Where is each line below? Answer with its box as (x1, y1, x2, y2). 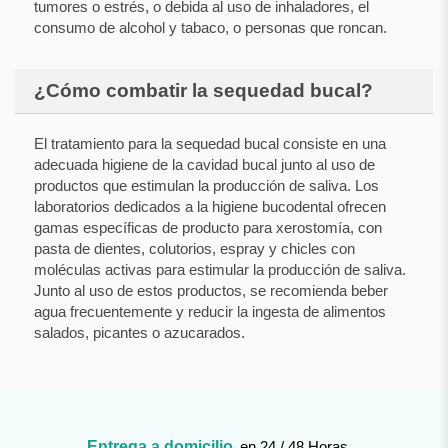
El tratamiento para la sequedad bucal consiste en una (33, 135, 386, 153)
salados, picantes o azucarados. (33, 324, 245, 342)
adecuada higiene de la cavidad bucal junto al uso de (33, 156, 375, 174)
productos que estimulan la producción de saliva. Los (33, 177, 379, 195)
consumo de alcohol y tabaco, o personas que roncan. (33, 19, 387, 37)
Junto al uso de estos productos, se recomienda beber (33, 282, 388, 300)
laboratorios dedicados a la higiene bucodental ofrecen (33, 198, 386, 216)
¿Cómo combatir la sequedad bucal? (33, 80, 373, 102)
